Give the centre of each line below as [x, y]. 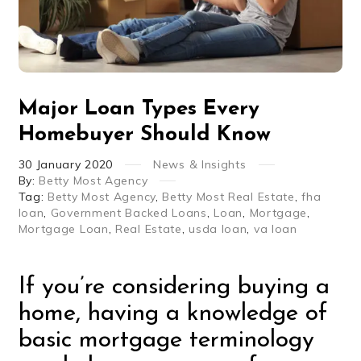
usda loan [218, 228]
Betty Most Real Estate [228, 196]
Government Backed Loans [129, 212]
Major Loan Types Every [139, 109]
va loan [275, 228]
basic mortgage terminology [166, 340]
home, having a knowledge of [172, 313]
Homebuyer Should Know [144, 135]
